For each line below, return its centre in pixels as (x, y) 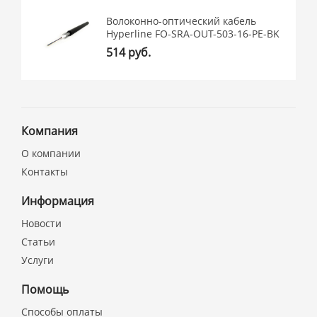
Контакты (45, 172)
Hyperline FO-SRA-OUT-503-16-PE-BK (193, 33)
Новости (42, 223)
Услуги (38, 260)
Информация (58, 201)
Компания (50, 131)
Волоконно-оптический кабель (181, 21)
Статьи (39, 242)
